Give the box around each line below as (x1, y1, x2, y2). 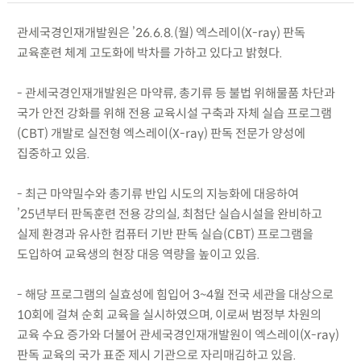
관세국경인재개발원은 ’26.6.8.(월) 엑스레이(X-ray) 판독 (16, 24, 305, 40)
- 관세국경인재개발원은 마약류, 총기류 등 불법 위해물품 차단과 (16, 85, 335, 101)
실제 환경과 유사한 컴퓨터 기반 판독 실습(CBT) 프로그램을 (16, 226, 313, 242)
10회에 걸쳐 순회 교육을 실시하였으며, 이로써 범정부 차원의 (16, 306, 322, 322)
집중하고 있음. (16, 145, 90, 161)
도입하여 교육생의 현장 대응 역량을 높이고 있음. (16, 246, 260, 262)
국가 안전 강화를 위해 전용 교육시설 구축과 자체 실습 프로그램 (16, 105, 332, 121)
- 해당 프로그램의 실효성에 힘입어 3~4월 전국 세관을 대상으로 (16, 286, 334, 302)
